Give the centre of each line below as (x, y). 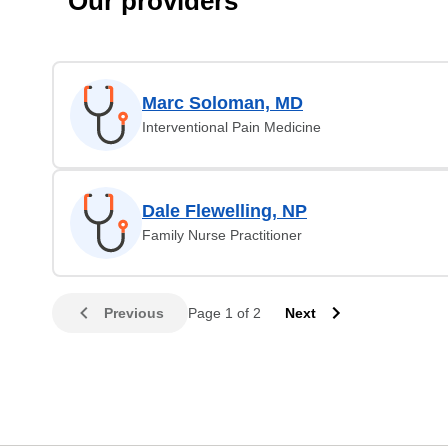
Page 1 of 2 (224, 313)
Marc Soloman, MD (222, 103)
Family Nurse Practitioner (222, 235)
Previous (134, 313)
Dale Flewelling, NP (224, 211)
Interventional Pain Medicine (231, 127)
